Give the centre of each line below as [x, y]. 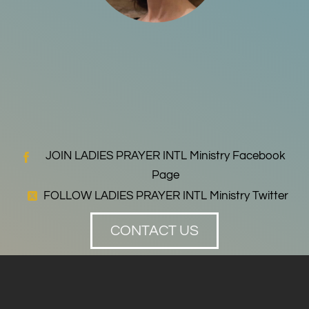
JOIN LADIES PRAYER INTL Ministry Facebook [166, 156]
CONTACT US [154, 231]
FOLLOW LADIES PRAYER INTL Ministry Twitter [166, 196]
